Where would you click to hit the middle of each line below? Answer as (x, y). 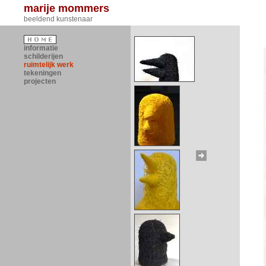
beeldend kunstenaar (58, 19)
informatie (41, 48)
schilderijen (43, 56)
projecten (40, 81)
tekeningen (42, 73)
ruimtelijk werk (49, 65)
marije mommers (66, 8)
